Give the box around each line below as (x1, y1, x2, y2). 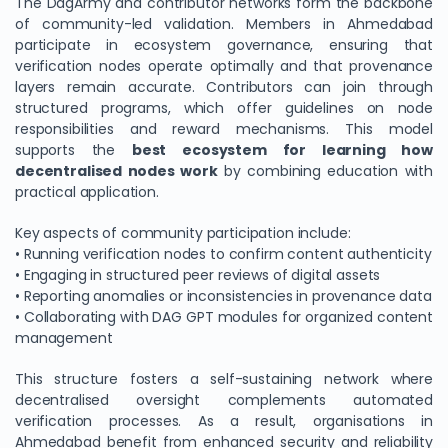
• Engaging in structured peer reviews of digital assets (15, 265, 381, 285)
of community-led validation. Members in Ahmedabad (15, 14, 433, 34)
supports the (15, 140, 132, 160)
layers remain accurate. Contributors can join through (15, 77, 433, 97)
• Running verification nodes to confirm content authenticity (15, 244, 432, 264)
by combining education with (217, 161, 433, 181)
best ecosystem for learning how (131, 140, 433, 160)
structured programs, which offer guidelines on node (15, 98, 433, 118)
